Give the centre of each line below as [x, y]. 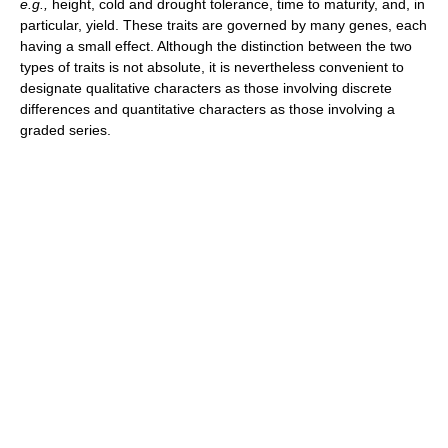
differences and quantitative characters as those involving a [207, 109]
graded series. [65, 130]
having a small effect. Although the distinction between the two [216, 46]
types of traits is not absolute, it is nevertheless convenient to [212, 67]
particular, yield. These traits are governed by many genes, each [223, 25]
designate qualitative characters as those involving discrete [206, 88]
